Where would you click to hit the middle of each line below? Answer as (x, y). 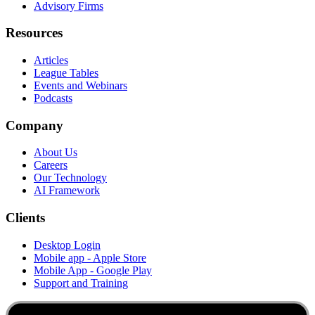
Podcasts (53, 98)
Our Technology (70, 178)
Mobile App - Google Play (93, 270)
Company (34, 125)
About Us (56, 153)
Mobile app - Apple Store (90, 257)
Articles (51, 60)
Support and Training (81, 283)
